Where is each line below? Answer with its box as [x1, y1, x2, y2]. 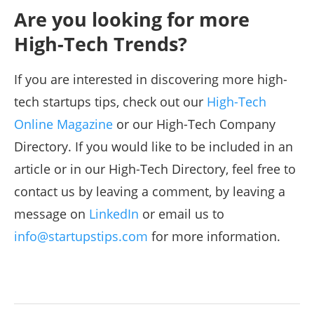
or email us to [139, 205, 224, 223]
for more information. [148, 228, 280, 245]
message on [14, 205, 89, 223]
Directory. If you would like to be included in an [14, 138, 293, 156]
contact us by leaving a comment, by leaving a [14, 183, 285, 200]
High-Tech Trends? [14, 31, 187, 57]
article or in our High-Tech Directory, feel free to [14, 161, 296, 178]
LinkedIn [89, 205, 139, 223]
